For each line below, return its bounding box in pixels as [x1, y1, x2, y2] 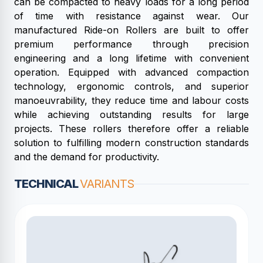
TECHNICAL [14, 177, 80, 191]
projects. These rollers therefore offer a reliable [14, 123, 249, 134]
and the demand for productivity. [14, 151, 159, 163]
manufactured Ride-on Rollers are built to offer [14, 24, 249, 36]
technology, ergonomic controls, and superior [14, 80, 249, 92]
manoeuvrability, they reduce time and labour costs [14, 95, 249, 106]
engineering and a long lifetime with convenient [14, 52, 249, 64]
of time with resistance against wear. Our [14, 10, 249, 22]
